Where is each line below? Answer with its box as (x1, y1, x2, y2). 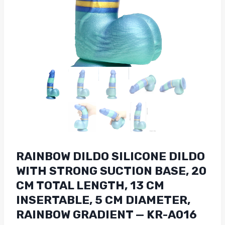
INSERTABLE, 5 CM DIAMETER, (16, 193, 190, 207)
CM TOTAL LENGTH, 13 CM (16, 178, 164, 192)
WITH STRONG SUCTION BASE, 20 (16, 164, 206, 178)
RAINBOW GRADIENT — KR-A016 (16, 207, 197, 221)
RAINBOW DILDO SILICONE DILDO (16, 149, 205, 163)
